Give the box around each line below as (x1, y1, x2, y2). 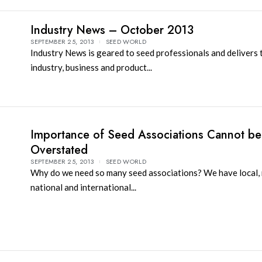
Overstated (30, 142, 88, 159)
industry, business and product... (30, 62, 153, 73)
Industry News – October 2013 (30, 22, 194, 39)
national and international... (30, 182, 137, 193)
